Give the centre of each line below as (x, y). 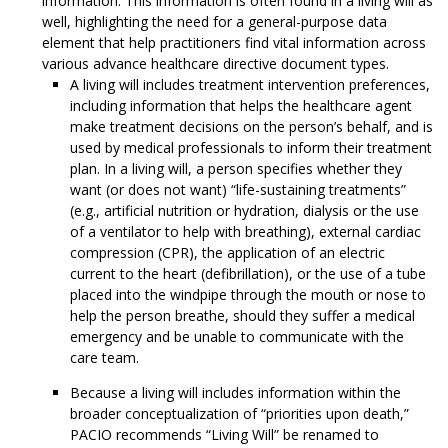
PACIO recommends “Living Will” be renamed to (224, 435)
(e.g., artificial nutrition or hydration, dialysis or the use (244, 211)
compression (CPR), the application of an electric (227, 253)
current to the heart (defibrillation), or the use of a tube (248, 274)
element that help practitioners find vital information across (234, 43)
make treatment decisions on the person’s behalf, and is (251, 127)
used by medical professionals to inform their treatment (251, 148)
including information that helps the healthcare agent (241, 106)
